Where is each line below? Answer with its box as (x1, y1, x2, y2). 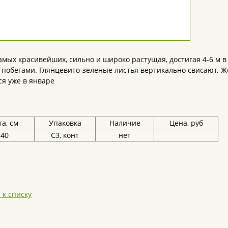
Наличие (109, 118, 140, 128)
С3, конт (51, 130, 79, 140)
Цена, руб (169, 118, 203, 128)
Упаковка (48, 118, 81, 128)
